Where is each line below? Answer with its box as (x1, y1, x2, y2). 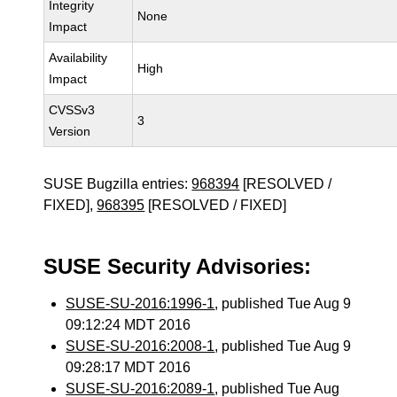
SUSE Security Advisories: (43, 254, 312, 278)
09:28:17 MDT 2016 (66, 360, 191, 375)
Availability (49, 51, 108, 65)
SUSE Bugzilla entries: (43, 176, 192, 191)
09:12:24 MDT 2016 (66, 317, 191, 332)
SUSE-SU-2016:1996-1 (66, 296, 215, 311)
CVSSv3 (49, 103, 96, 117)
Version (49, 124, 91, 138)
